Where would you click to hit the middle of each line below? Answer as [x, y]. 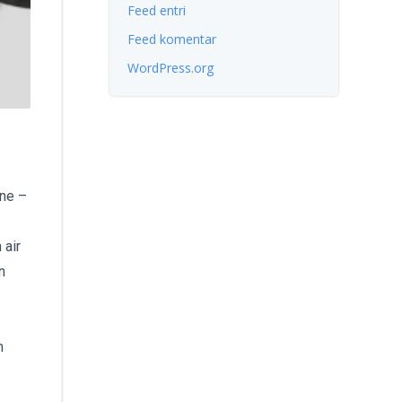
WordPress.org [170, 68]
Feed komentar [171, 39]
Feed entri [156, 10]
